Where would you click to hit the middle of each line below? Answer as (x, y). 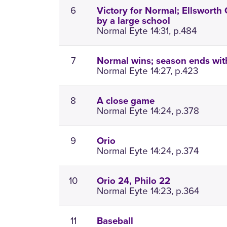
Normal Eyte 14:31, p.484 (147, 31)
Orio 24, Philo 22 (134, 181)
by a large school (134, 21)
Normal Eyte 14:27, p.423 (148, 71)
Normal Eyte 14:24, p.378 (148, 111)
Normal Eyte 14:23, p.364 (148, 191)
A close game (126, 101)
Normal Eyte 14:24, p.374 (148, 151)
